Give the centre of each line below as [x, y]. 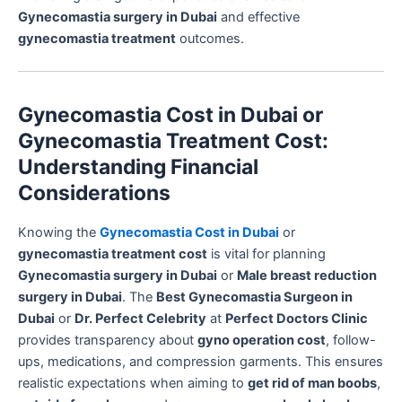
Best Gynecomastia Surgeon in [254, 297]
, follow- [351, 340]
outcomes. [210, 39]
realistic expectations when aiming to [133, 383]
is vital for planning [267, 253]
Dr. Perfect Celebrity [140, 318]
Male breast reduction [307, 275]
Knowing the [59, 232]
